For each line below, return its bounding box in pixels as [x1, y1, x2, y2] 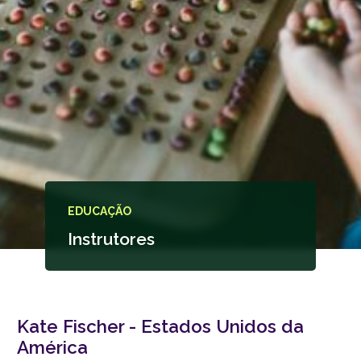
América [17, 336, 88, 358]
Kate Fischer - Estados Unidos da [17, 315, 304, 337]
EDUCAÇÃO [68, 204, 131, 218]
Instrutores [68, 228, 155, 249]
